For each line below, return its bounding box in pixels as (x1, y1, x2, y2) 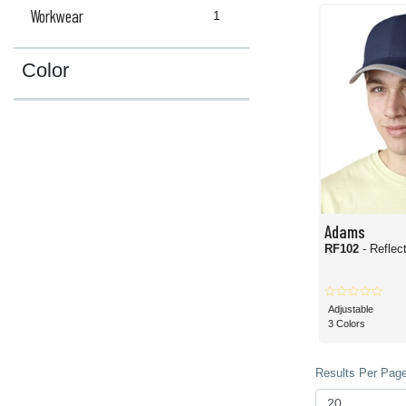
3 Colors (327, 318, 365, 329)
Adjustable (327, 304, 373, 314)
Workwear (29, 6, 83, 26)
